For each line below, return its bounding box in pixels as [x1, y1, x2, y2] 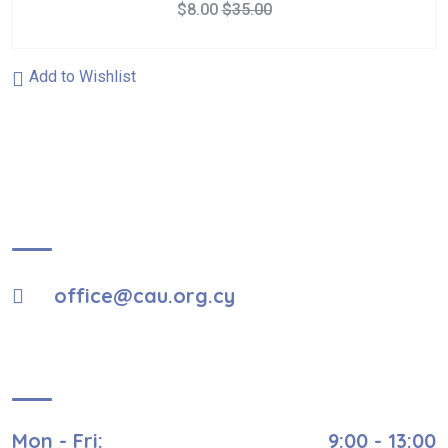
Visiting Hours [12, 353, 174, 384]
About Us [12, 204, 121, 235]
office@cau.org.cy [48, 283, 235, 309]
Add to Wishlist [29, 66, 136, 86]
